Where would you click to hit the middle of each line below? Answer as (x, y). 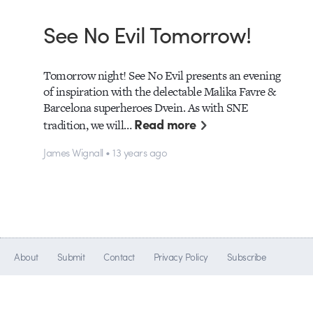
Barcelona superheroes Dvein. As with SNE (146, 108)
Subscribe (246, 257)
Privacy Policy (181, 257)
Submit (71, 257)
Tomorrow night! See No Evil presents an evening (162, 76)
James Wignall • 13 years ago (105, 152)
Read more (165, 124)
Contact (119, 257)
